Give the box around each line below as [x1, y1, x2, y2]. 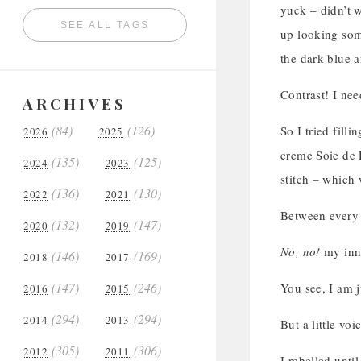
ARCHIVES [23, 93, 127, 114]
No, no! [280, 243, 321, 259]
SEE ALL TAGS [60, 19, 150, 31]
